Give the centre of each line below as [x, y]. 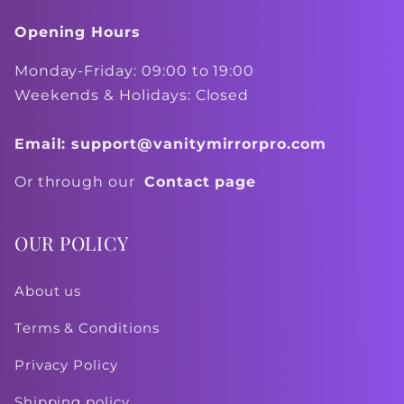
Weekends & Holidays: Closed [132, 95]
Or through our [79, 182]
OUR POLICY [71, 243]
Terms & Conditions [87, 329]
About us [48, 292]
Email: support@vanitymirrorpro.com [170, 143]
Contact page [200, 182]
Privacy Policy [66, 365]
